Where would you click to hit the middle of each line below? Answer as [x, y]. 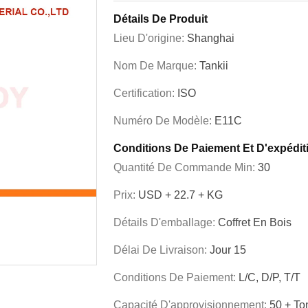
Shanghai [211, 38]
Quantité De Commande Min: [186, 167]
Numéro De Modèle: [164, 121]
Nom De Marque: [156, 66]
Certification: [145, 93]
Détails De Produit [161, 19]
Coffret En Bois [255, 222]
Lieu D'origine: [150, 38]
